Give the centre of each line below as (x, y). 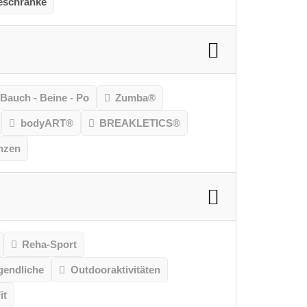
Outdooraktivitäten (115, 270)
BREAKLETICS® (140, 123)
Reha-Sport (50, 245)
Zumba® (136, 98)
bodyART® (47, 123)
